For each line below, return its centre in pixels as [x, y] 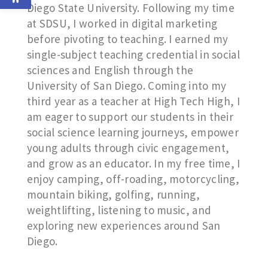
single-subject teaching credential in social [133, 54]
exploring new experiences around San [124, 226]
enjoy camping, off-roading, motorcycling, [133, 179]
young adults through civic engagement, [128, 148]
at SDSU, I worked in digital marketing [122, 23]
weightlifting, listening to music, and [119, 210]
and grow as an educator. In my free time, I [133, 163]
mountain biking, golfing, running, [113, 194]
